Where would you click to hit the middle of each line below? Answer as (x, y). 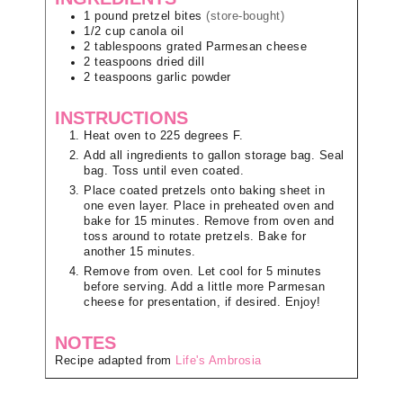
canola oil (157, 31)
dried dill (180, 62)
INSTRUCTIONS (121, 117)
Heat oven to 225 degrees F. (164, 135)
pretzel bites (167, 16)
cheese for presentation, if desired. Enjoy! (202, 302)
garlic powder (194, 77)
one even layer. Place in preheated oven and (209, 206)
